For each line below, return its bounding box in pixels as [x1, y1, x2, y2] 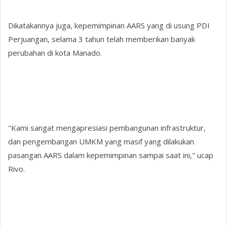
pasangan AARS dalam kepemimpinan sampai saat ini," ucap [8, 150, 214, 161]
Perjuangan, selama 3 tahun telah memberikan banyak [8, 33, 196, 44]
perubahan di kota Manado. [8, 47, 102, 58]
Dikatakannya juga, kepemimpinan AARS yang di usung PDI [8, 20, 210, 30]
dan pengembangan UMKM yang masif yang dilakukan [8, 136, 195, 147]
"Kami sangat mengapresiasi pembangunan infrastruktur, [8, 123, 206, 133]
